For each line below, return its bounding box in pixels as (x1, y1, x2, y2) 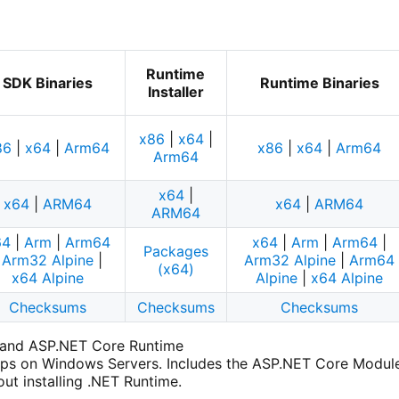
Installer (147, 83, 204, 102)
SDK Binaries (2, 74, 93, 93)
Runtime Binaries (259, 74, 379, 93)
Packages (142, 242, 208, 261)
